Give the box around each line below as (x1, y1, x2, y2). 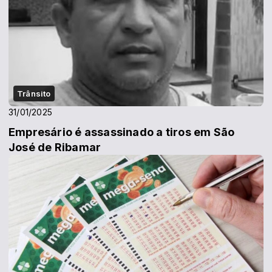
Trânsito (17, 89, 51, 98)
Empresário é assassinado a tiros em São (8, 126, 235, 138)
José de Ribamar (8, 141, 101, 154)
